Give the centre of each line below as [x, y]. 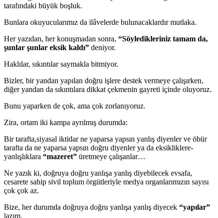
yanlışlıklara [23, 157]
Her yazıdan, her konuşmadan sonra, [61, 39]
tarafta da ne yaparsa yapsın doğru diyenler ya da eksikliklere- [99, 148]
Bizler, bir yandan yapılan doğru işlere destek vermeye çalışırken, [104, 81]
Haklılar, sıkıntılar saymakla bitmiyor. [61, 64]
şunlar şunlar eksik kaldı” [46, 48]
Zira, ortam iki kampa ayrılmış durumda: [66, 123]
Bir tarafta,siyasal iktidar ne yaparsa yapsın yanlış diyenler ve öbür [105, 139]
